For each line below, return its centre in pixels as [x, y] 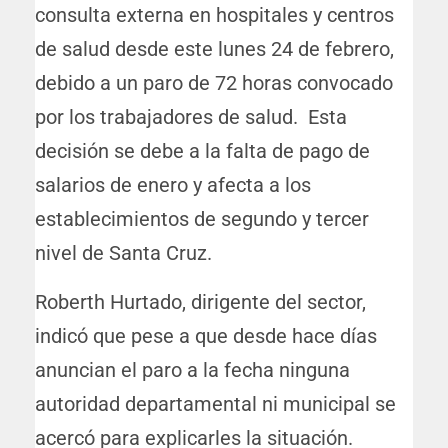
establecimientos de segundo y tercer [202, 219]
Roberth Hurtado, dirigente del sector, [200, 302]
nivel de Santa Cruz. [123, 253]
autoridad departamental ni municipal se [215, 404]
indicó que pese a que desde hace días [206, 336]
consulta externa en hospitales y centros [214, 15]
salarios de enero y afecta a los [173, 185]
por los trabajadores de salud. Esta [191, 117]
